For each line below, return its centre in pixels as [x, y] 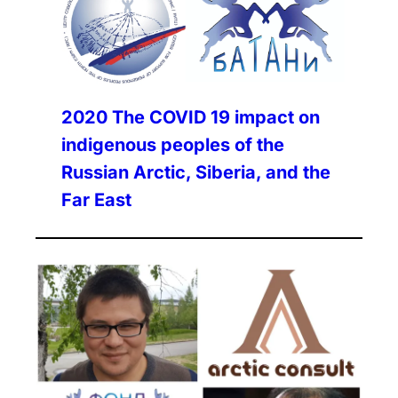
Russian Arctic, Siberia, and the [196, 173]
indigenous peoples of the [173, 145]
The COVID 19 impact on [216, 118]
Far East [97, 200]
